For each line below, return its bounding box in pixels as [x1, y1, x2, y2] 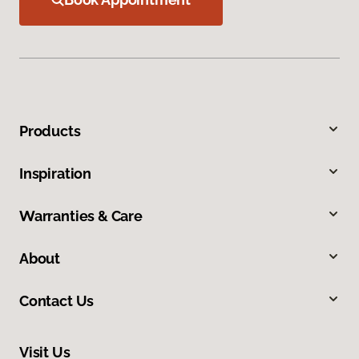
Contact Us [19, 292, 95, 309]
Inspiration [19, 164, 92, 182]
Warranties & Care [19, 207, 143, 224]
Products [19, 122, 81, 139]
